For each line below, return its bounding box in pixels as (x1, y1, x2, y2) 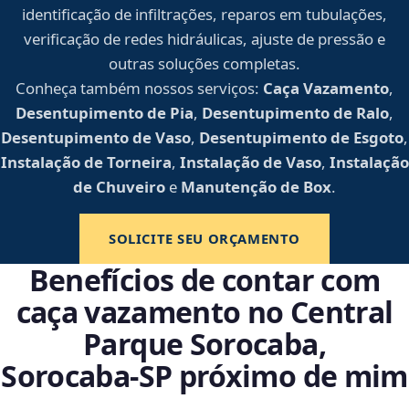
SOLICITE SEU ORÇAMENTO (108, 229, 300, 248)
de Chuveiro (73, 176, 165, 198)
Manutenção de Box (181, 176, 331, 198)
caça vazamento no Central (16, 292, 393, 332)
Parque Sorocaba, (83, 324, 326, 364)
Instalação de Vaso (179, 152, 321, 173)
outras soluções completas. (109, 53, 300, 75)
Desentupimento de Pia (16, 102, 194, 124)
